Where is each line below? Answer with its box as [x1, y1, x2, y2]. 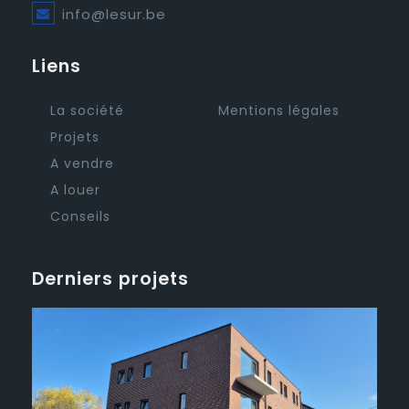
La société [50, 100, 124, 120]
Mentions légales [218, 100, 340, 120]
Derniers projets [32, 266, 189, 291]
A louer [50, 180, 100, 199]
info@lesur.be [62, 4, 166, 24]
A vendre [50, 153, 114, 173]
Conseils [50, 206, 110, 225]
